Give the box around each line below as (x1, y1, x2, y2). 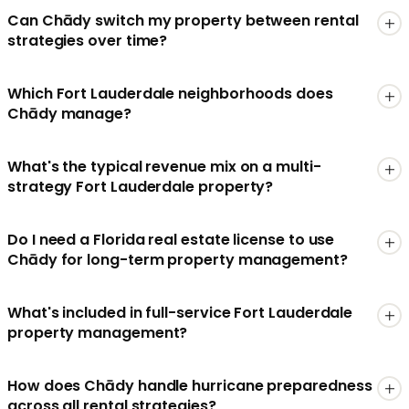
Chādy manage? (7, 103, 131, 125)
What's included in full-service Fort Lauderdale (7, 302, 353, 324)
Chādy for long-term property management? (7, 249, 348, 271)
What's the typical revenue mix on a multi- (7, 156, 321, 178)
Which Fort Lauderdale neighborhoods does (7, 83, 333, 105)
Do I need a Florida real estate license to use (7, 229, 335, 251)
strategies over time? (7, 30, 168, 52)
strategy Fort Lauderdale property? (7, 176, 274, 198)
